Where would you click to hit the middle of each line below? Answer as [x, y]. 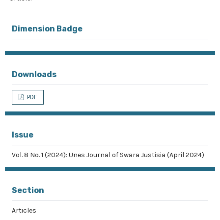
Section [28, 190]
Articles [24, 210]
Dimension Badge [47, 29]
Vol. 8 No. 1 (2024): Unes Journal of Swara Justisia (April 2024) [108, 155]
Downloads [34, 74]
